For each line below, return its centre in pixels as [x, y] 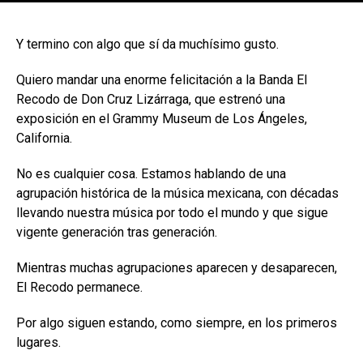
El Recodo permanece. [79, 287]
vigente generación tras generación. [117, 232]
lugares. [38, 342]
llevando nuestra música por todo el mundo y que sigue [172, 212]
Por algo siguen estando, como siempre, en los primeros [177, 322]
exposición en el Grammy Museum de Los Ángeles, [162, 118]
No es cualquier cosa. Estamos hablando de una [151, 173]
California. [44, 138]
